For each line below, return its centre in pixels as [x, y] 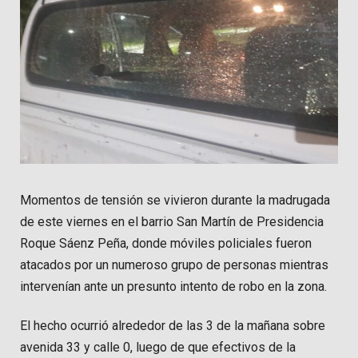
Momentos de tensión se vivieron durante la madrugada [175, 201]
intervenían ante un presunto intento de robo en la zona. [173, 287]
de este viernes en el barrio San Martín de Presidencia [172, 222]
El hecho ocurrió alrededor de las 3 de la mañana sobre [173, 326]
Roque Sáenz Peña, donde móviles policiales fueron [166, 244]
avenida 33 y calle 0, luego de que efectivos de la [158, 348]
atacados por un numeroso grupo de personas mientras [174, 265]
